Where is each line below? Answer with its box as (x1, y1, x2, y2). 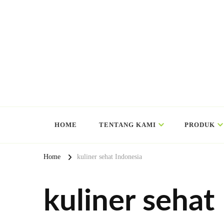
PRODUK (184, 121, 215, 129)
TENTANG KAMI (99, 121, 156, 129)
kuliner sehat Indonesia (77, 153, 142, 161)
